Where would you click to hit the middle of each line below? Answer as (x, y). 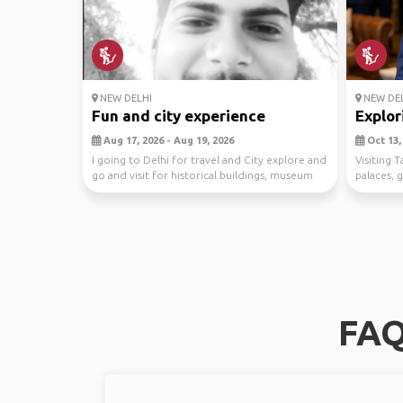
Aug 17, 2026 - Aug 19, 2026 (167, 140)
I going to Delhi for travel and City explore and (209, 160)
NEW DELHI (125, 98)
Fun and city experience (179, 116)
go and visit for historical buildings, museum (202, 175)
